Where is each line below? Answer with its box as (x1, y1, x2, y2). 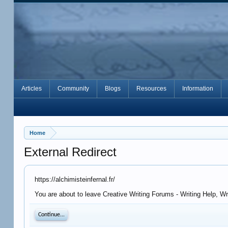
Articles (21, 85, 42, 92)
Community (58, 85, 90, 92)
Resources (136, 85, 167, 92)
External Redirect (24, 145, 117, 159)
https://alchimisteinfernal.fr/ (35, 176, 116, 183)
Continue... (38, 212, 65, 218)
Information (182, 85, 214, 92)
